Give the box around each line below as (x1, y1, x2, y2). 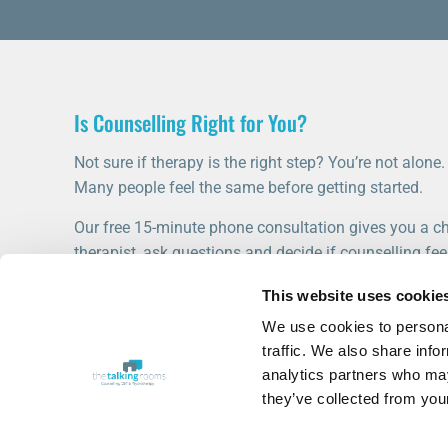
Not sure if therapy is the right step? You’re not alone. (74, 152, 445, 172)
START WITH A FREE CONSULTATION (101, 295, 323, 322)
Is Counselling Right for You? (74, 106, 307, 138)
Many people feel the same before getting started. (74, 177, 423, 197)
